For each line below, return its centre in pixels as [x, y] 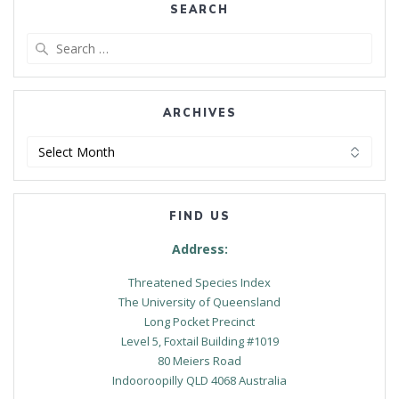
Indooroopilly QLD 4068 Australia [199, 381]
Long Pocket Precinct [199, 322]
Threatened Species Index [199, 283]
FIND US [199, 216]
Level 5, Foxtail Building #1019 [199, 342]
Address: [199, 249]
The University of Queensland [199, 302]
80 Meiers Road [199, 361]
